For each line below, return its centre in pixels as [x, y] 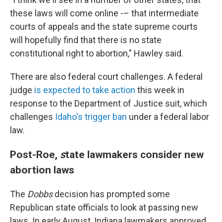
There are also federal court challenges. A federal [106, 77]
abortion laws [42, 170]
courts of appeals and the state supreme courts [104, 27]
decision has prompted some [111, 194]
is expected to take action [86, 90]
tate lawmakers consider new [135, 154]
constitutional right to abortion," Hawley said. [97, 53]
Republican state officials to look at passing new [104, 207]
